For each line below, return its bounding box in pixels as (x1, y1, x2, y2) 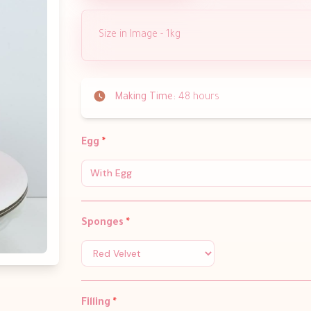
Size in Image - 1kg (98, 29, 183, 41)
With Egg (90, 166, 132, 179)
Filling (81, 297, 113, 309)
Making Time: (114, 92, 176, 103)
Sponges (81, 217, 126, 229)
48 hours (175, 92, 219, 103)
